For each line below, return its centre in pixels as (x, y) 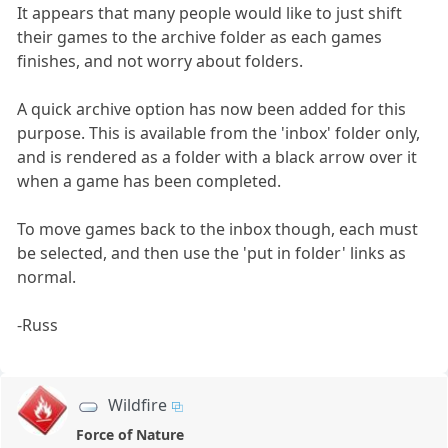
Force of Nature (130, 435)
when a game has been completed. (149, 181)
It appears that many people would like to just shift (210, 13)
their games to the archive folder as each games (200, 37)
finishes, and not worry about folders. (160, 61)
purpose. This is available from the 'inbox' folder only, (219, 133)
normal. (47, 277)
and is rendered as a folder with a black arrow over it (217, 157)
